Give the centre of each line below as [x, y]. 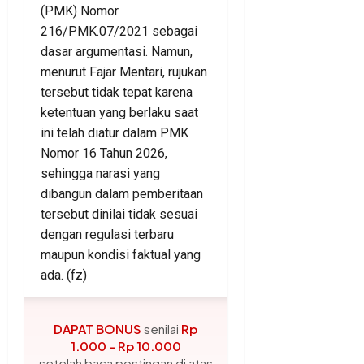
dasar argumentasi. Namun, [117, 52]
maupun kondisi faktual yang [121, 255]
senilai [162, 329]
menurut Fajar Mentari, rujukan [124, 72]
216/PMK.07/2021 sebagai [119, 32]
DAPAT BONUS [98, 329]
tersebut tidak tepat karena [117, 93]
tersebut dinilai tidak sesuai [119, 214]
